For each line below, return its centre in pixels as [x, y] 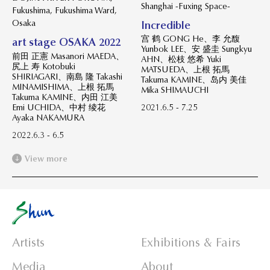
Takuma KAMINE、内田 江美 [65, 97]
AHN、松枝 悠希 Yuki [181, 59]
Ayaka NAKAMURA [48, 117]
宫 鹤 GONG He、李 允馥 [190, 39]
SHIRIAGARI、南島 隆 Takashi [67, 76]
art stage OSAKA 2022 [66, 42]
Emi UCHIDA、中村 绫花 [59, 107]
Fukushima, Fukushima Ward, [64, 10]
